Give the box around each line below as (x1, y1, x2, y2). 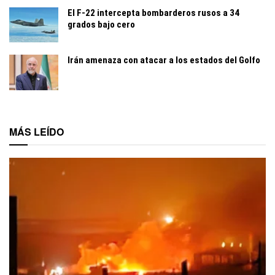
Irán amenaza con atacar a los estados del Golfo (68, 55, 260, 66)
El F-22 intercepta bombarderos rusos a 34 (68, 7, 239, 19)
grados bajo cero (68, 19, 135, 31)
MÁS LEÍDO (9, 124, 64, 139)
